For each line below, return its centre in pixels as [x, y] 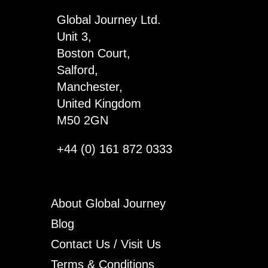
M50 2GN [82, 120]
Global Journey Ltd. [109, 20]
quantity [30, 10]
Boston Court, [93, 53]
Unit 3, [74, 36]
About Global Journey [108, 203]
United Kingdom [99, 103]
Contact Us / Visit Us [106, 244]
